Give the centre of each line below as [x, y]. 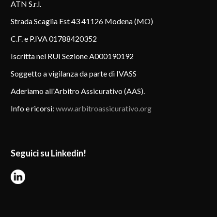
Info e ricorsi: [33, 108]
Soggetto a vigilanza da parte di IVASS [74, 73]
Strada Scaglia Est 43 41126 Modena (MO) [82, 21]
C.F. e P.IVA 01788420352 [54, 38]
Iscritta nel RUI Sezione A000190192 [72, 56]
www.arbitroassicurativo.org [104, 108]
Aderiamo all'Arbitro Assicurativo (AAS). [78, 91]
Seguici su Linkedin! [49, 153]
